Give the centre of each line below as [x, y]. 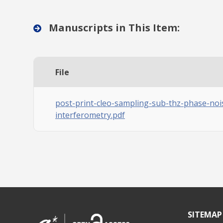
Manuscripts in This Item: [113, 28]
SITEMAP [205, 215]
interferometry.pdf [90, 115]
